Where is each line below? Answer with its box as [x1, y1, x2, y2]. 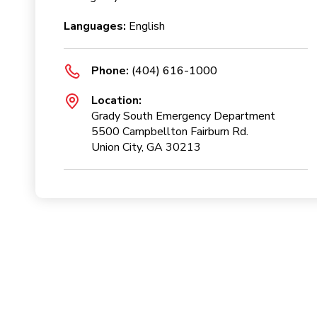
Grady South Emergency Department [91, 108, 275, 124]
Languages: [64, 18, 126, 34]
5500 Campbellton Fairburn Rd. [91, 124, 248, 139]
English [126, 18, 165, 34]
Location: [91, 93, 142, 108]
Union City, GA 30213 [91, 139, 201, 155]
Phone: [91, 63, 129, 79]
